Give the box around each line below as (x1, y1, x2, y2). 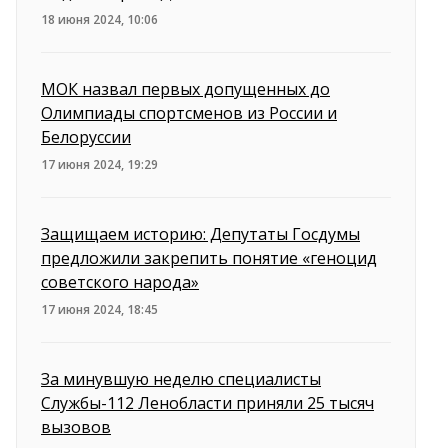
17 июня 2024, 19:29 (41, 156, 158, 174)
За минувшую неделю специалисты (41, 368, 321, 391)
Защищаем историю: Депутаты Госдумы (41, 223, 360, 246)
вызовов (41, 416, 111, 439)
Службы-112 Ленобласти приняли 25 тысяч (41, 392, 374, 415)
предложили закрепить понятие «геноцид (41, 247, 377, 270)
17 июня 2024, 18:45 (41, 301, 158, 319)
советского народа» (41, 271, 199, 294)
